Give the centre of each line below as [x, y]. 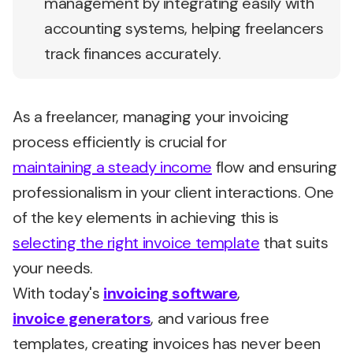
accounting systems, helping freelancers [184, 28]
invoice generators [82, 318]
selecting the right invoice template [136, 243]
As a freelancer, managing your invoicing [151, 117]
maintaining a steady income [112, 167]
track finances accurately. [133, 54]
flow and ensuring [274, 167]
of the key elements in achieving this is [146, 217]
